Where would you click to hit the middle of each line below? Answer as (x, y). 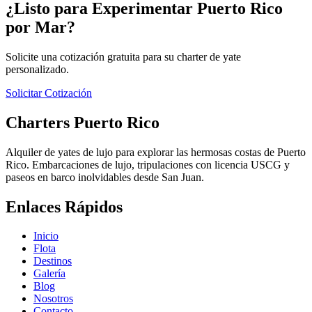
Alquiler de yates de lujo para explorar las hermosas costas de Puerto (156, 152)
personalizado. (37, 69)
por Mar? (40, 27)
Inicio (46, 236)
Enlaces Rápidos (64, 206)
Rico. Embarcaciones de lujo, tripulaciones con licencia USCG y (148, 164)
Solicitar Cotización (49, 93)
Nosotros (53, 299)
